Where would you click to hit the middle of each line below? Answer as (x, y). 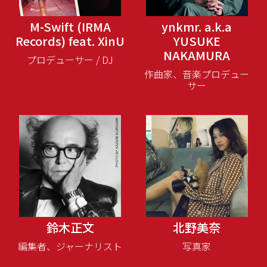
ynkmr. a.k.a (197, 26)
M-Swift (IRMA (70, 26)
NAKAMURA (197, 55)
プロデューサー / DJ (70, 59)
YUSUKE (197, 41)
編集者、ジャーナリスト (70, 246)
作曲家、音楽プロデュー (197, 74)
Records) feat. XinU (70, 41)
